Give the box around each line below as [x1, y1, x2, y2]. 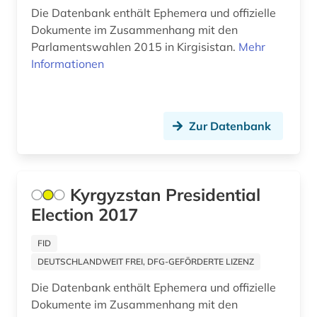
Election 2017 [31, 204, 138, 226]
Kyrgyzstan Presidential [70, 184, 260, 206]
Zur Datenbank [189, 119, 271, 134]
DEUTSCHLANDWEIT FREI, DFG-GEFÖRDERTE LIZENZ [38, 256, 254, 267]
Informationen [31, 57, 104, 71]
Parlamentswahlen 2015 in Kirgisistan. [31, 40, 238, 54]
